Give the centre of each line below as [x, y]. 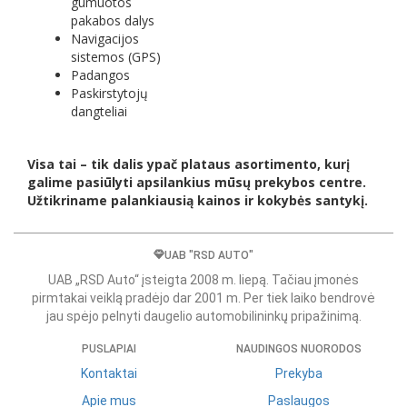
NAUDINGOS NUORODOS [298, 348]
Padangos [100, 75]
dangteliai [99, 112]
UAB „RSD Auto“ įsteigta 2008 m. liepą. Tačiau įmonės [203, 279]
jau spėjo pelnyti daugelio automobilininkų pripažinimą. [203, 316]
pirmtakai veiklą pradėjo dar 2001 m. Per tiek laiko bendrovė [203, 298]
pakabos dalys [113, 21]
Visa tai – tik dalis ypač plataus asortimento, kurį [189, 164]
